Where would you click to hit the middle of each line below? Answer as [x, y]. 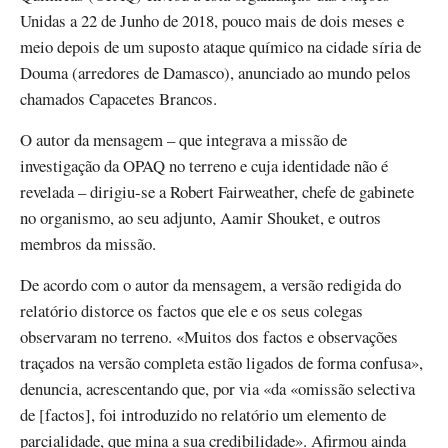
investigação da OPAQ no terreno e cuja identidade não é [204, 165]
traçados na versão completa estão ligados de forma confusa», [221, 363]
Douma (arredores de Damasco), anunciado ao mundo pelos [215, 72]
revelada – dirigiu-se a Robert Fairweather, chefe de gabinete [217, 191]
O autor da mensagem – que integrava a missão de [183, 139]
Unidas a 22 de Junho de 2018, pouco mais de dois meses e [212, 20]
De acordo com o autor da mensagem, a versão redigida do [210, 285]
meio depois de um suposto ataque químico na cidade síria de [220, 46]
